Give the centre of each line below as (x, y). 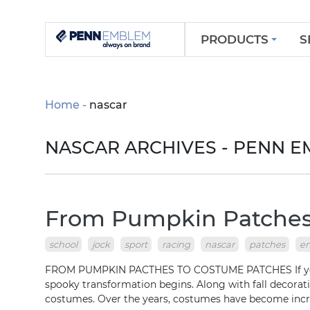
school (63, 244)
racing (176, 244)
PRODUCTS (234, 39)
